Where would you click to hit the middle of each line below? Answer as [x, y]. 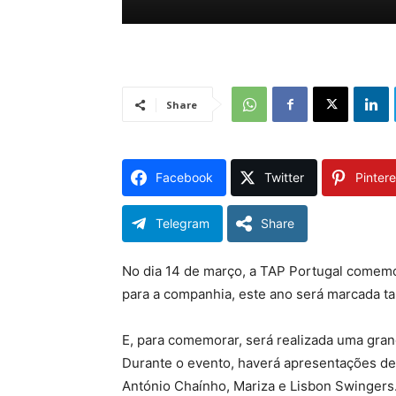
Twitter [284, 177]
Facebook [184, 177]
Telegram [183, 223]
